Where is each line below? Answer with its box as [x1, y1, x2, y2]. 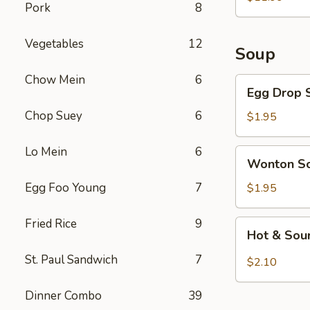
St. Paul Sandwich [25, 252, 118, 268]
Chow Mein [25, 72, 85, 88]
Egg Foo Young [25, 180, 106, 196]
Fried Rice [25, 216, 77, 232]
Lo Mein [25, 144, 67, 160]
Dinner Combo [25, 288, 102, 304]
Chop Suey [25, 108, 82, 124]
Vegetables [25, 36, 84, 52]
